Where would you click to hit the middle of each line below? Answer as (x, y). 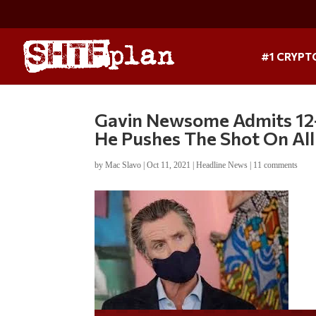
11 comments (276, 165)
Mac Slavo (123, 165)
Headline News (222, 165)
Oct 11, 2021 (169, 165)
